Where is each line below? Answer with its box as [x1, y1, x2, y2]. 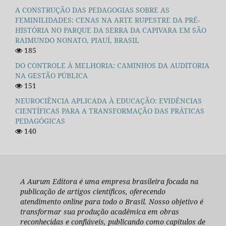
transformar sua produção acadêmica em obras [20, 206, 179, 216]
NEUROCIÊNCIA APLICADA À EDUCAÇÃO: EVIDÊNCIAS [15, 95, 202, 105]
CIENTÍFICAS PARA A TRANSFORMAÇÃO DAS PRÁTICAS [15, 105, 204, 116]
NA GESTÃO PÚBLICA [15, 71, 88, 81]
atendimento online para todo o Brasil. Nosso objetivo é [20, 196, 203, 206]
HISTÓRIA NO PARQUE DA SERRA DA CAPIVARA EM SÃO [15, 25, 206, 35]
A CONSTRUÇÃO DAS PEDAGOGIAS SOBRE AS [15, 5, 169, 15]
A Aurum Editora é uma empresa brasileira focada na [20, 176, 198, 186]
